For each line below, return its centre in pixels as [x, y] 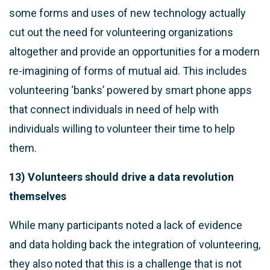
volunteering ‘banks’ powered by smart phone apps [130, 90]
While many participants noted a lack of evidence [126, 225]
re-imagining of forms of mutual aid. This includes [128, 71]
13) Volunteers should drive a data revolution [121, 177]
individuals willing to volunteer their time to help [122, 128]
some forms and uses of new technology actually [127, 13]
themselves [38, 196]
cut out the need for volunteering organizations [121, 32]
